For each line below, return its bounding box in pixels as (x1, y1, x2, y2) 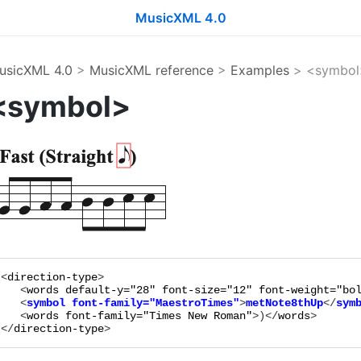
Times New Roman (148, 309, 246, 322)
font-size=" (161, 284, 233, 297)
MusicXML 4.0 (135, 10, 226, 26)
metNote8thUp (245, 297, 323, 309)
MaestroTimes (155, 297, 233, 309)
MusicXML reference (89, 62, 214, 78)
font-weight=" (258, 284, 342, 297)
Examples (230, 62, 289, 78)
